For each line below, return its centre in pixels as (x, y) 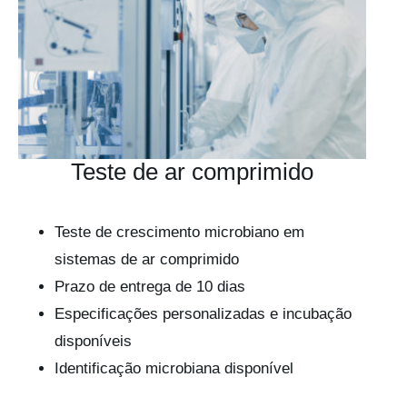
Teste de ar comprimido (192, 172)
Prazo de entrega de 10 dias (149, 287)
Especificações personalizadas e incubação (203, 314)
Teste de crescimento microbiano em (179, 233)
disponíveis (93, 342)
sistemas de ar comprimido (146, 260)
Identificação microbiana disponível (174, 369)
